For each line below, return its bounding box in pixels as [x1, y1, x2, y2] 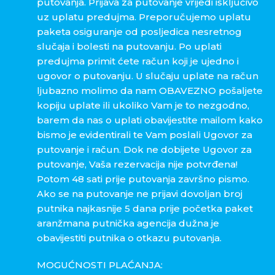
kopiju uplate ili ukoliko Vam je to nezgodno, [37, 99, 249, 112]
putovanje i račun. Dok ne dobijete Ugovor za [37, 144, 252, 156]
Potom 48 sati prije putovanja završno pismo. [37, 173, 249, 185]
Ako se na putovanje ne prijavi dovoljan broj [37, 188, 242, 200]
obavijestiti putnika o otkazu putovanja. [37, 232, 227, 244]
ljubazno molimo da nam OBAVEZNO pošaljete [37, 85, 263, 97]
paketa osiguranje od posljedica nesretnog [37, 26, 242, 38]
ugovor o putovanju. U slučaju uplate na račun [37, 70, 258, 82]
